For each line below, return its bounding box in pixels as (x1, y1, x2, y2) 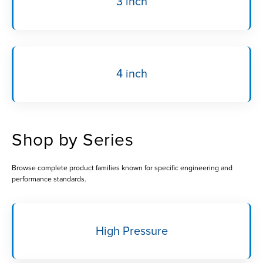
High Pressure (95, 224, 168, 238)
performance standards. (12, 174, 86, 184)
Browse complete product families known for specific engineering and (12, 163, 232, 173)
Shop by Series (12, 129, 133, 151)
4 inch (116, 67, 147, 82)
